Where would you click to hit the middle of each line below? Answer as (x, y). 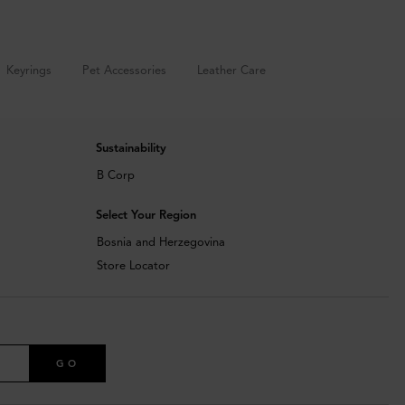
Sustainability (131, 149)
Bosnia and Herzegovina (160, 243)
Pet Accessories (124, 71)
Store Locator (133, 266)
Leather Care (231, 71)
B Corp (115, 176)
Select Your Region (146, 216)
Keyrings (29, 71)
